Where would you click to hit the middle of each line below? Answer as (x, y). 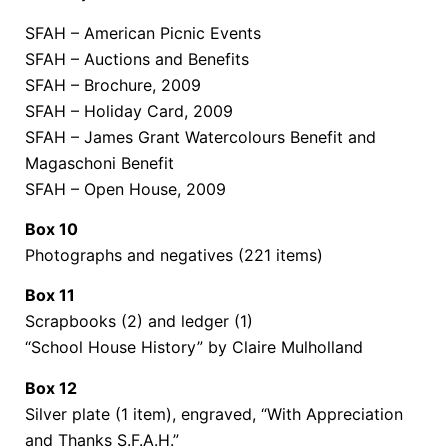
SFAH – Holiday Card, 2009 (129, 110)
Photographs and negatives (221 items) (174, 254)
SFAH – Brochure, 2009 (113, 84)
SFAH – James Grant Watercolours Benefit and (200, 136)
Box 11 (50, 295)
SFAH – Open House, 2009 (125, 188)
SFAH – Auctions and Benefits (137, 58)
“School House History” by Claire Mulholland (194, 347)
